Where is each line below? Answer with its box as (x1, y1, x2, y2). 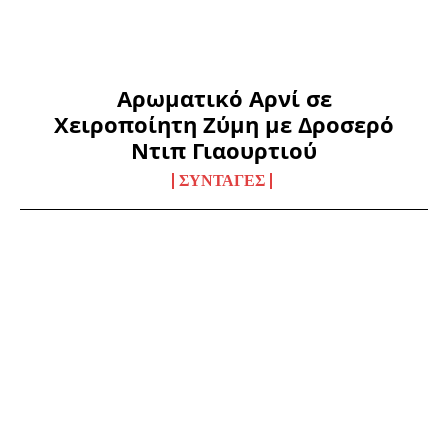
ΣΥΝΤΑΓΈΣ (178, 172, 265, 190)
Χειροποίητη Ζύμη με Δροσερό (54, 109, 394, 140)
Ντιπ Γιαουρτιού (131, 135, 317, 166)
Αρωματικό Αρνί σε (116, 83, 332, 114)
